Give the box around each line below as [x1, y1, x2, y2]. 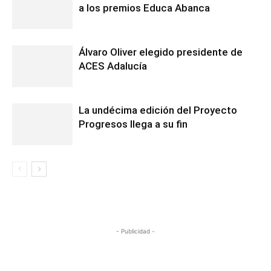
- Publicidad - [116, 227, 155, 235]
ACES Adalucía [79, 60, 147, 72]
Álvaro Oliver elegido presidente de [79, 46, 243, 58]
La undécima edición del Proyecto [79, 104, 237, 116]
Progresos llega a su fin [79, 118, 188, 130]
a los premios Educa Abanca [79, 2, 210, 14]
